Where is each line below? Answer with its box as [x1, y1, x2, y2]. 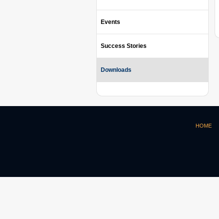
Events [101, 19, 120, 25]
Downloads [101, 66, 131, 73]
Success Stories [101, 43, 147, 49]
